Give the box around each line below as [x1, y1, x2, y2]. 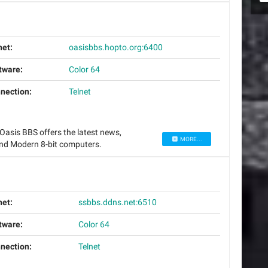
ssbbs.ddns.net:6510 [78, 197, 157, 208]
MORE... [178, 136, 202, 143]
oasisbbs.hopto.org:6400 [68, 42, 163, 52]
